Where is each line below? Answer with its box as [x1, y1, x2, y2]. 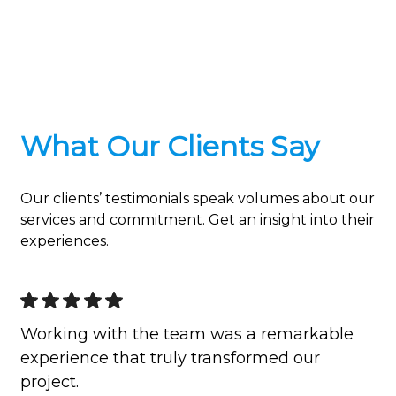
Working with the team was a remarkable [20, 324, 354, 344]
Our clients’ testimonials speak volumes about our [20, 189, 375, 207]
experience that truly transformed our [20, 347, 320, 368]
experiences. [20, 232, 109, 249]
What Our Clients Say [20, 128, 319, 164]
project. [20, 371, 79, 392]
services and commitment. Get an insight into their [20, 210, 375, 228]
